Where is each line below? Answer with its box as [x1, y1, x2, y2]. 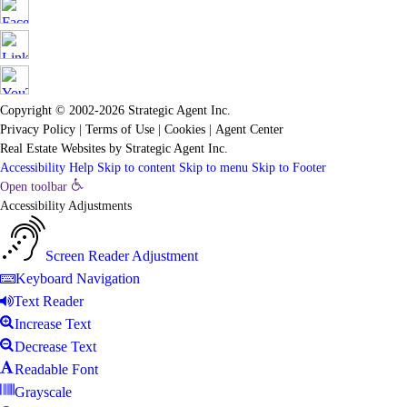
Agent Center [215, 123, 283, 136]
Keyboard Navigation [15, 271, 140, 286]
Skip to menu [179, 161, 248, 174]
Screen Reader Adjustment [45, 248, 198, 263]
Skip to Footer [252, 161, 326, 174]
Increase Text [15, 316, 91, 332]
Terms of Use [85, 123, 154, 136]
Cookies [164, 123, 205, 136]
